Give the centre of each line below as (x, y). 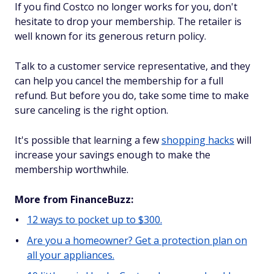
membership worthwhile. (72, 169)
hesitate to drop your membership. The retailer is (128, 21)
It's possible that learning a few (88, 140)
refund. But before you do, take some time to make (132, 95)
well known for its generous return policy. (110, 36)
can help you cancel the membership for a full (119, 81)
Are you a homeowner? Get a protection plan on (137, 240)
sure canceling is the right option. (93, 110)
